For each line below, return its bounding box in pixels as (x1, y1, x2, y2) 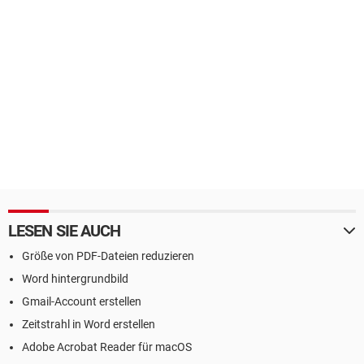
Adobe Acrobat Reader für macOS (22, 340, 192, 353)
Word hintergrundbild (22, 272, 128, 285)
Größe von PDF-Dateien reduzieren (22, 249, 194, 262)
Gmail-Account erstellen (22, 295, 141, 308)
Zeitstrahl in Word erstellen (22, 318, 155, 331)
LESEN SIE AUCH (8, 221, 121, 240)
